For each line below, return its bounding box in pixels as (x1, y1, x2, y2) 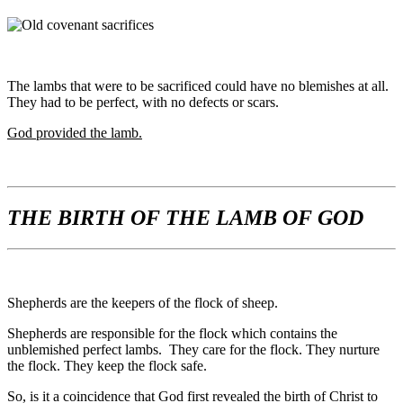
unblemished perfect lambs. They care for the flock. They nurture (7, 342, 380, 358)
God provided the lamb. (7, 125, 142, 141)
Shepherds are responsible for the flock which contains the (7, 326, 337, 342)
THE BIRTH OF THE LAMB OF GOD (7, 206, 363, 230)
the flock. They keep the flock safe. (7, 358, 207, 374)
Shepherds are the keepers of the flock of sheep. (7, 295, 278, 311)
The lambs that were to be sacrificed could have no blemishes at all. (7, 78, 389, 94)
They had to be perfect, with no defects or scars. (7, 94, 279, 111)
